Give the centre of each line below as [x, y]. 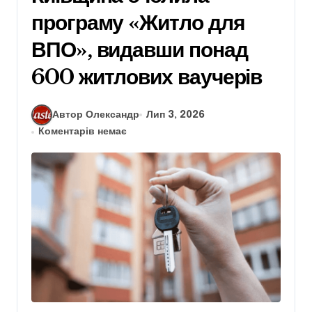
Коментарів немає [83, 132]
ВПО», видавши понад [140, 50]
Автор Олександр [96, 115]
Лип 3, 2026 [176, 115]
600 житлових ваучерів [147, 77]
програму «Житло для [138, 23]
